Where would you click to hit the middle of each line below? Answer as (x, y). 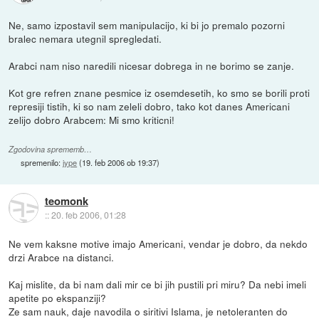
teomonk (66, 200)
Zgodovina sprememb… (51, 149)
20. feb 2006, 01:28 (88, 214)
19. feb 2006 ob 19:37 (120, 162)
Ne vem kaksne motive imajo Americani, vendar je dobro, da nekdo (158, 243)
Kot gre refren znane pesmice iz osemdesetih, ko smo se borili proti (159, 92)
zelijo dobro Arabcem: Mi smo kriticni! (92, 119)
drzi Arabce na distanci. (62, 257)
